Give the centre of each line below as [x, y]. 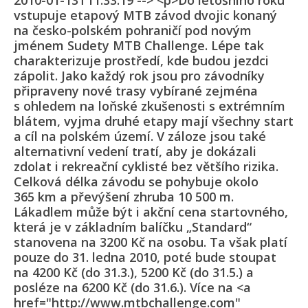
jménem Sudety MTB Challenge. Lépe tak [139, 46]
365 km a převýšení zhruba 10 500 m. [124, 197]
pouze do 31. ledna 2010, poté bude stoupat [145, 257]
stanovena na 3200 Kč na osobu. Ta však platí [151, 242]
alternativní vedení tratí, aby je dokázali [135, 152]
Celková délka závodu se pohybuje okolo [136, 182]
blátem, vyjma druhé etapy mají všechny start [154, 121]
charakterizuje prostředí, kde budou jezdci [141, 61]
